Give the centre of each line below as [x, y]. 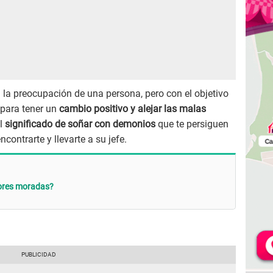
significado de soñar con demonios [81, 124]
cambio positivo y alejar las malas [133, 109]
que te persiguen [193, 124]
